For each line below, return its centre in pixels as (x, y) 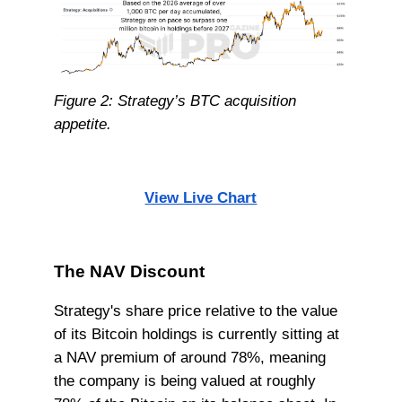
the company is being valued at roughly (184, 380)
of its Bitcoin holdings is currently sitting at (196, 333)
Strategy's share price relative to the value (195, 310)
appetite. (82, 123)
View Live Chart (201, 197)
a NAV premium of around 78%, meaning (189, 357)
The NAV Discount (129, 271)
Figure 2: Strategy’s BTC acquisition (175, 100)
